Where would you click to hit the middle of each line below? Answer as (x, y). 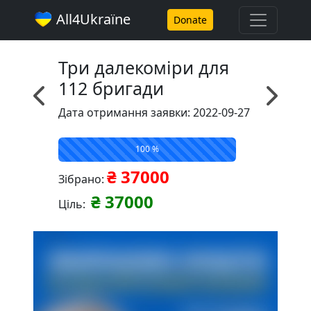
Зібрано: (83, 179)
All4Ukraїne (92, 19)
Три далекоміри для (144, 67)
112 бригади (111, 88)
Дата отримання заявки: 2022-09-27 (154, 112)
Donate (191, 20)
